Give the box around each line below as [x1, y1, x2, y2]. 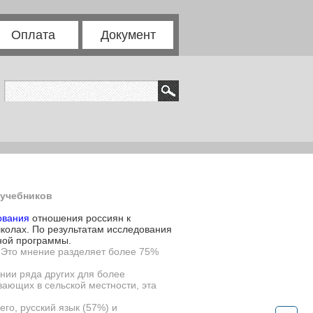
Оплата [10, 28, 55, 42]
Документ [100, 28, 156, 42]
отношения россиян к [29, 212, 131, 224]
